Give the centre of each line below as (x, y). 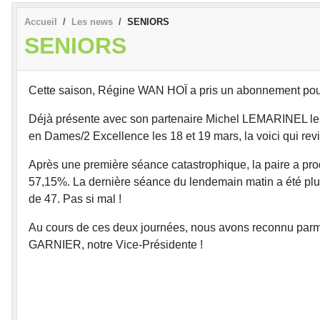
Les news (92, 21)
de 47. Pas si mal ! (75, 199)
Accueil (41, 21)
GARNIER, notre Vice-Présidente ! (116, 245)
